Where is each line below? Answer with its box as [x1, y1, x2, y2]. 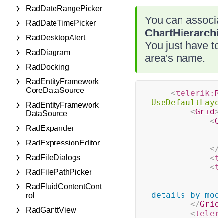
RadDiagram [26, 48, 70, 56]
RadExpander [26, 124, 74, 132]
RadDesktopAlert [26, 34, 85, 42]
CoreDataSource [26, 86, 84, 94]
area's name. [145, 52, 205, 64]
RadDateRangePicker [26, 4, 102, 13]
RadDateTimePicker [26, 19, 96, 27]
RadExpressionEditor [26, 139, 100, 147]
